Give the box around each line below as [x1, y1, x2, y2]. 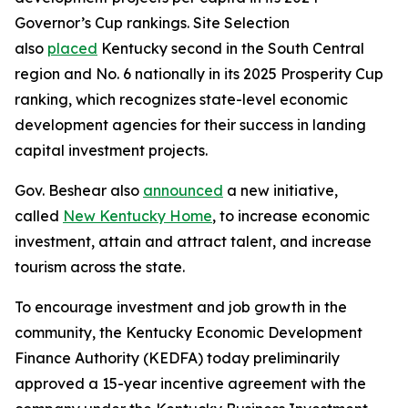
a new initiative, [223, 181, 338, 199]
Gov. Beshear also [15, 181, 143, 199]
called [15, 207, 63, 225]
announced [143, 181, 223, 199]
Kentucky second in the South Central [97, 39, 364, 57]
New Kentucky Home [63, 207, 212, 225]
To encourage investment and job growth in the [15, 298, 347, 316]
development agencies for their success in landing [15, 116, 366, 134]
